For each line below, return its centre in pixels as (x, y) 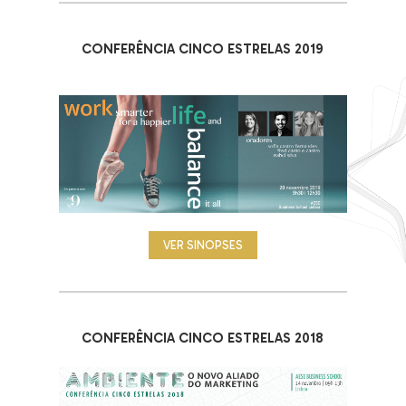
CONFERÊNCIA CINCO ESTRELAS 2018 (203, 338)
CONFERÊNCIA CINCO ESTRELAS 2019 (203, 49)
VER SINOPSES (203, 245)
